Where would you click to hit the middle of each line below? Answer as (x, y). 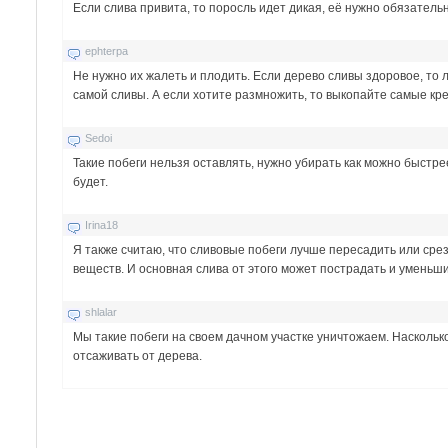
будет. (91, 181)
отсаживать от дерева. (138, 355)
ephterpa (107, 50)
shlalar (101, 311)
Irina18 (102, 224)
